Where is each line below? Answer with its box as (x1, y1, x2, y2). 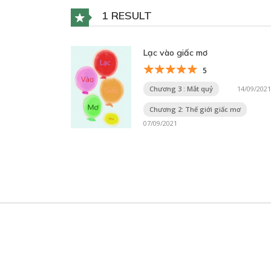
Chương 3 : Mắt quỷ (149, 83, 213, 93)
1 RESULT (99, 8, 152, 22)
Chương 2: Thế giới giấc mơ (149, 104, 241, 114)
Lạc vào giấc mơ (143, 47, 207, 58)
